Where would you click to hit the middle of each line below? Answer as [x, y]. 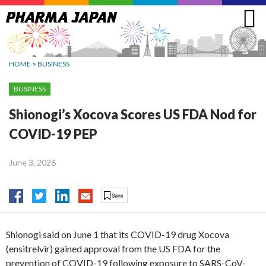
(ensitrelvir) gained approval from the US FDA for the [113, 249]
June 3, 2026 [32, 162]
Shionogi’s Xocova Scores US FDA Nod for [133, 114]
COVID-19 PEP [53, 134]
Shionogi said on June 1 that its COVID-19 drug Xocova [118, 235]
